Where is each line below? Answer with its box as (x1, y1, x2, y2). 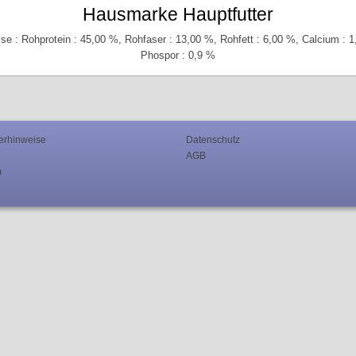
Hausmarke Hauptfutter (83, 3, 273, 25)
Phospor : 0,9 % (141, 48, 215, 61)
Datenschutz (185, 134, 240, 145)
